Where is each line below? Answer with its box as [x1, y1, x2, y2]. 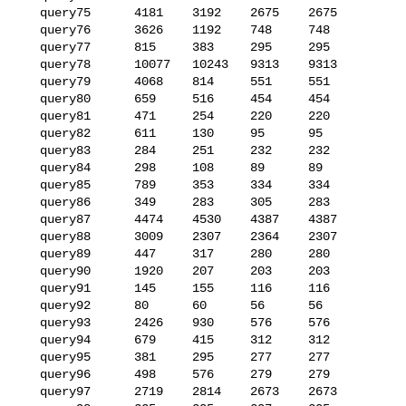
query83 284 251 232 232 [18, 142, 40, 158]
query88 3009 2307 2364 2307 [18, 228, 40, 244]
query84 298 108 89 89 [18, 159, 40, 175]
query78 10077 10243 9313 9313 [18, 56, 40, 72]
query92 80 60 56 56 [18, 297, 40, 313]
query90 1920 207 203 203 [18, 263, 40, 278]
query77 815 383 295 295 [18, 39, 40, 54]
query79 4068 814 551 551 [18, 73, 40, 89]
